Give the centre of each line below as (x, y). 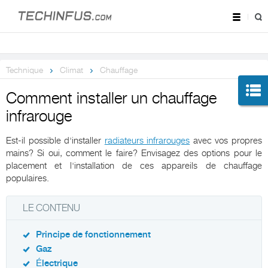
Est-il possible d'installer (55, 141)
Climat (71, 70)
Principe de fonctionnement (93, 235)
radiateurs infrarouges (147, 141)
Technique (25, 70)
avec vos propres (226, 141)
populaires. (28, 179)
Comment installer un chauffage (111, 99)
